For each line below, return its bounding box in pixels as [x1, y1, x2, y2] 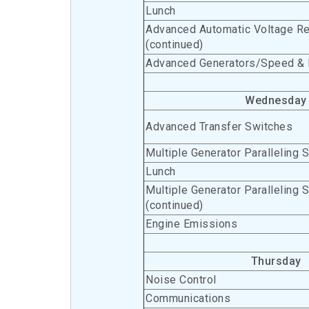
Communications [146, 292, 230, 305]
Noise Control [146, 273, 217, 286]
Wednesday [245, 94, 307, 107]
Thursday [250, 255, 301, 268]
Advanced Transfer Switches [146, 120, 292, 133]
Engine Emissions [146, 217, 237, 230]
